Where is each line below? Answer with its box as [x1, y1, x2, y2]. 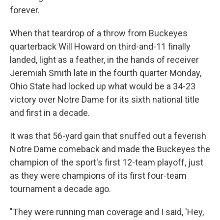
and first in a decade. [10, 108, 90, 118]
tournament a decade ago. [10, 184, 111, 194]
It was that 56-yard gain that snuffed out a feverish [10, 131, 206, 141]
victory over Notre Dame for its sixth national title [10, 94, 199, 105]
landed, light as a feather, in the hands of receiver [10, 55, 199, 65]
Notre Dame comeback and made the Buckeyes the [10, 144, 210, 154]
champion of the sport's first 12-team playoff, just [10, 157, 203, 167]
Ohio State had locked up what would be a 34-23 [10, 81, 195, 91]
